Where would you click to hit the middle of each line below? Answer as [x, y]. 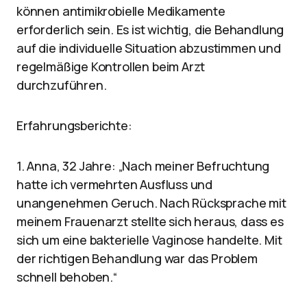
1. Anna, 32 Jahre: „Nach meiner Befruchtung [143, 166]
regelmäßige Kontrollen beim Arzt [111, 66]
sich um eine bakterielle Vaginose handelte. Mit [149, 240]
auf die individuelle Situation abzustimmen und [149, 48]
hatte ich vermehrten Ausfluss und [115, 184]
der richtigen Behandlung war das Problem [137, 258]
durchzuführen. [62, 85]
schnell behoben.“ [67, 277]
